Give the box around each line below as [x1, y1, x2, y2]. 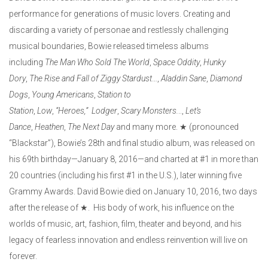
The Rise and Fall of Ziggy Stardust [29, 74, 152, 84]
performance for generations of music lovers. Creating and [9, 9, 230, 19]
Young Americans [32, 90, 94, 100]
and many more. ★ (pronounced [114, 122, 239, 132]
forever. [9, 251, 37, 261]
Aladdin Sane [161, 74, 206, 84]
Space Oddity [153, 57, 200, 68]
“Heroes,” [56, 106, 88, 116]
